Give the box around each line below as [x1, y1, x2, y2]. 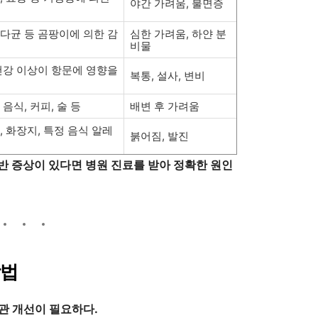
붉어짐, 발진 [130, 129, 189, 143]
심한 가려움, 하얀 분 [130, 27, 226, 41]
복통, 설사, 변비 [130, 69, 205, 83]
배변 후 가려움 [130, 99, 199, 114]
